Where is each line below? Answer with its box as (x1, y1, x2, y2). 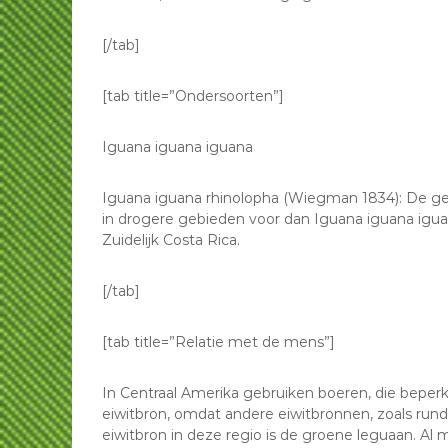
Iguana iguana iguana (102, 138, 253, 156)
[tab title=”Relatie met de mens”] (102, 333, 335, 351)
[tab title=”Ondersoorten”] (102, 87, 284, 105)
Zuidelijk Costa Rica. (102, 231, 240, 249)
